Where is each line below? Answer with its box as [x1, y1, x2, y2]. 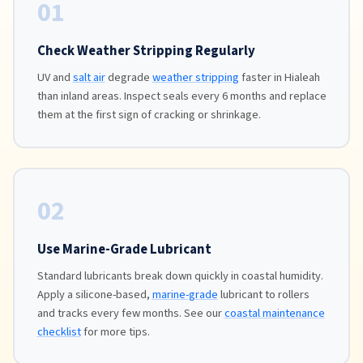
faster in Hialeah [238, 69, 320, 86]
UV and [36, 69, 73, 86]
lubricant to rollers [217, 286, 310, 303]
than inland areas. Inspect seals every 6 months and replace [36, 88, 327, 105]
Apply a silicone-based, [36, 286, 152, 303]
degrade [105, 69, 152, 86]
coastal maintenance [224, 305, 325, 322]
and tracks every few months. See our [36, 305, 224, 322]
